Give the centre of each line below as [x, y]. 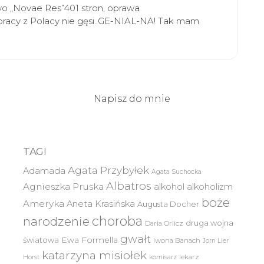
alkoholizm [210, 187]
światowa [41, 240]
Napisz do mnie [132, 99]
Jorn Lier [216, 241]
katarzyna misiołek [94, 255]
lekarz [189, 257]
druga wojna [209, 223]
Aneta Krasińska [101, 204]
